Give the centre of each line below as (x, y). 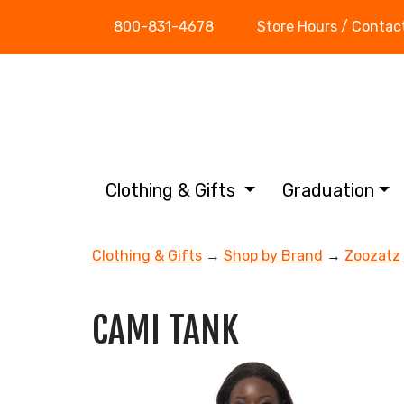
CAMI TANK (165, 330)
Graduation (329, 190)
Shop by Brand (273, 256)
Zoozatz (372, 256)
